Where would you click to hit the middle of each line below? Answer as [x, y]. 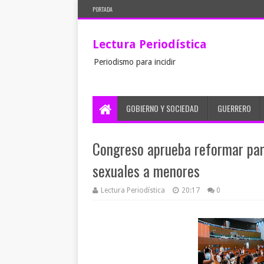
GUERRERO [234, 108]
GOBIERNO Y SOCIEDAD [162, 108]
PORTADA [103, 9]
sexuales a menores [146, 171]
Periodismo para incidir [135, 62]
